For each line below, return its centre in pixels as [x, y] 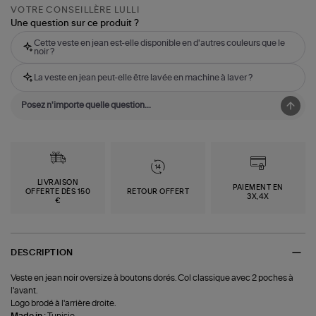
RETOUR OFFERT [158, 192]
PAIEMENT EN [258, 187]
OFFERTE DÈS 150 [58, 192]
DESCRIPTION [42, 252]
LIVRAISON [58, 183]
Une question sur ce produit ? [75, 24]
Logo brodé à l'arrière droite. [63, 304]
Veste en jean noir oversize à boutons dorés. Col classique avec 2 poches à [152, 278]
